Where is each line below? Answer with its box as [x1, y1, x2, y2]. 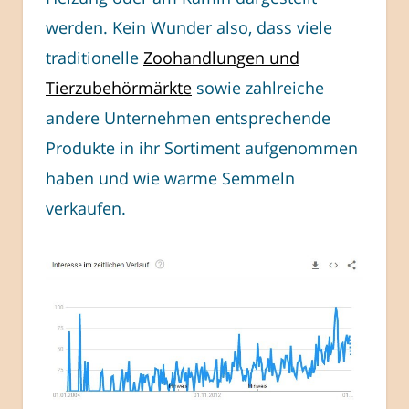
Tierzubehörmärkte [46, 77, 192, 100]
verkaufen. [46, 197, 126, 220]
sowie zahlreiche [192, 77, 324, 100]
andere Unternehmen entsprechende [46, 107, 330, 130]
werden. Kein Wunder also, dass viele [46, 16, 332, 39]
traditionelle [46, 47, 143, 69]
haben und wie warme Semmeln [46, 167, 295, 190]
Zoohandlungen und [143, 47, 299, 69]
